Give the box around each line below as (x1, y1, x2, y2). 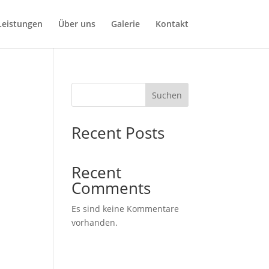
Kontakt (155, 18, 189, 29)
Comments (71, 177, 151, 199)
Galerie (110, 18, 140, 29)
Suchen (151, 89, 182, 101)
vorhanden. (71, 217, 118, 228)
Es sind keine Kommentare (71, 203, 180, 214)
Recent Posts (71, 122, 165, 144)
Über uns (58, 18, 95, 29)
